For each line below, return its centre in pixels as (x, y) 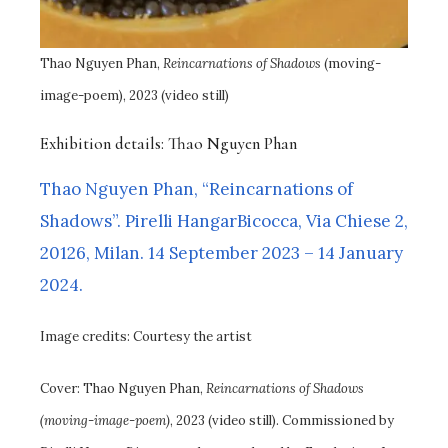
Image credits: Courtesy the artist (146, 337)
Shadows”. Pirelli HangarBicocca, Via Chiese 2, (224, 221)
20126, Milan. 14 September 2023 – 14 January (221, 253)
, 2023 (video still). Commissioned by (282, 421)
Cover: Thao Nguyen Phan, (123, 389)
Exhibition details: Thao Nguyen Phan (168, 144)
